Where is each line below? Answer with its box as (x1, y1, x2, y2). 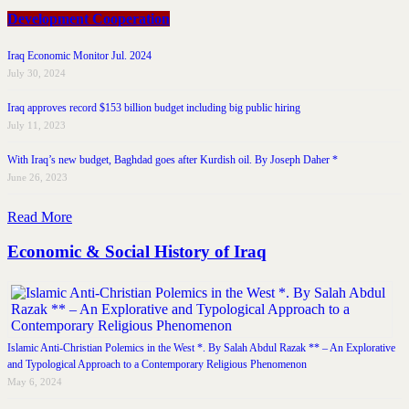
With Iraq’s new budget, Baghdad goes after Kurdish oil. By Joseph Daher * (7, 152, 338, 166)
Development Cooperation (7, 11, 170, 27)
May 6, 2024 (7, 376, 62, 388)
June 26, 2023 (7, 171, 68, 183)
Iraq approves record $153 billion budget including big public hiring (7, 100, 300, 114)
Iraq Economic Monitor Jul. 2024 (7, 48, 152, 62)
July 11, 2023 (7, 119, 66, 131)
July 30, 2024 (7, 67, 66, 79)
